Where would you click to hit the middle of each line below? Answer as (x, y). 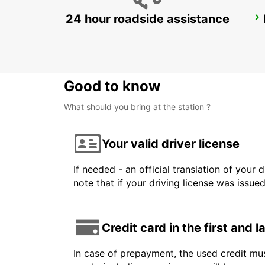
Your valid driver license (171, 143)
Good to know (112, 86)
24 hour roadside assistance (147, 19)
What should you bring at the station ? (137, 107)
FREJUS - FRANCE (114, 34)
